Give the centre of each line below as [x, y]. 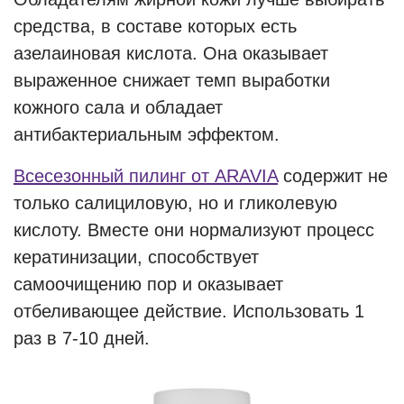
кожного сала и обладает [118, 107]
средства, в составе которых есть [155, 26]
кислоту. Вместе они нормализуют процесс [194, 230]
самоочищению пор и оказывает [148, 284]
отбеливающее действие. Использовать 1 [189, 311]
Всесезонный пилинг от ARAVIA [146, 176]
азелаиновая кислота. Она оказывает [171, 53]
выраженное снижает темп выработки [172, 80]
